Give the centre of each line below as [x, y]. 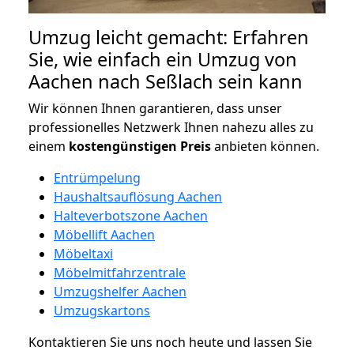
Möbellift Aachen [104, 234]
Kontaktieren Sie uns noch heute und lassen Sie [170, 342]
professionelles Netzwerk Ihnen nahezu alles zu [171, 127]
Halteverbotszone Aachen [131, 215]
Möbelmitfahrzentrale [120, 272]
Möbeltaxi [83, 253]
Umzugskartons [102, 310]
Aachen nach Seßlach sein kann [166, 81]
